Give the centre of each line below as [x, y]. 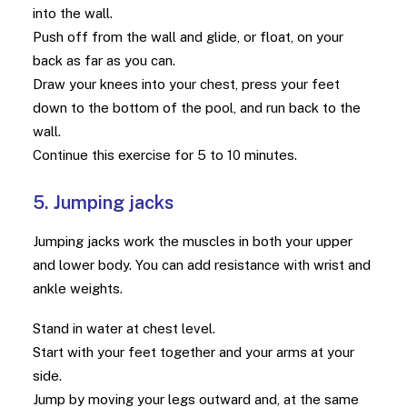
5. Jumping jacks [103, 203]
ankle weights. [78, 288]
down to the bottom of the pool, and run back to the [197, 108]
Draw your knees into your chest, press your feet [186, 84]
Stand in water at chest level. [124, 328]
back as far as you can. [104, 60]
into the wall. [73, 13]
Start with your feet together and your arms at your [194, 352]
